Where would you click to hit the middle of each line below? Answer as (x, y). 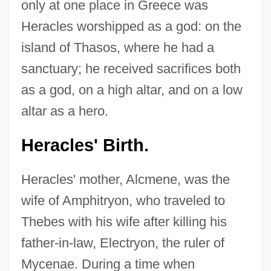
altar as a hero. (64, 111)
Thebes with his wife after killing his (124, 222)
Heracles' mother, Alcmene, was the (125, 180)
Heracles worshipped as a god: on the (131, 27)
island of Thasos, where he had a (117, 48)
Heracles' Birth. (85, 145)
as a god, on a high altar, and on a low (132, 90)
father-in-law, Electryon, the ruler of (122, 243)
